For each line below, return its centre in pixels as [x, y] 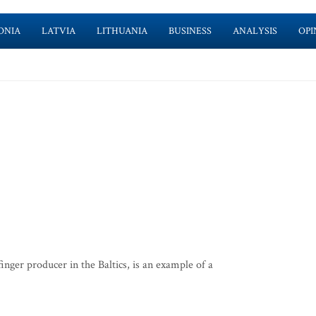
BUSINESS [190, 31]
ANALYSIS [255, 31]
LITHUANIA [122, 31]
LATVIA [58, 31]
